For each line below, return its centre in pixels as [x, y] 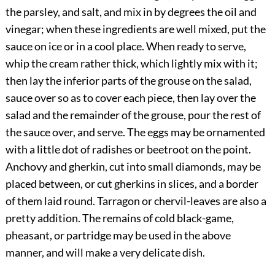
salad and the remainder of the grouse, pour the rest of [133, 115]
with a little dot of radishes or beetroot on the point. [128, 149]
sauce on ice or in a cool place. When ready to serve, [126, 46]
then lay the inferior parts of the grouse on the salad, [128, 81]
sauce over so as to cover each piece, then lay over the [130, 98]
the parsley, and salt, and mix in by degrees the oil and [131, 12]
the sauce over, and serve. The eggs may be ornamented [135, 132]
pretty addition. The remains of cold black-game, [119, 218]
